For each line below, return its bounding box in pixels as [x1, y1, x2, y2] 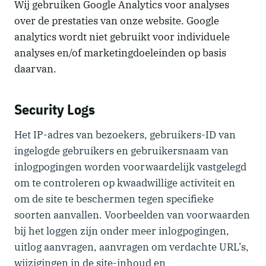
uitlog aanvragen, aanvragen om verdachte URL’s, [14, 240, 249, 254]
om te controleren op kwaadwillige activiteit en [14, 176, 235, 189]
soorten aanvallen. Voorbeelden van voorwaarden [14, 208, 250, 221]
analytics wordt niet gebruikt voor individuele [14, 30, 230, 43]
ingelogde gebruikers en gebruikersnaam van [14, 144, 229, 157]
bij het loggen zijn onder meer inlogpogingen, [14, 224, 229, 237]
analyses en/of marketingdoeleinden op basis [14, 46, 226, 59]
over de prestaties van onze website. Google [14, 14, 219, 27]
